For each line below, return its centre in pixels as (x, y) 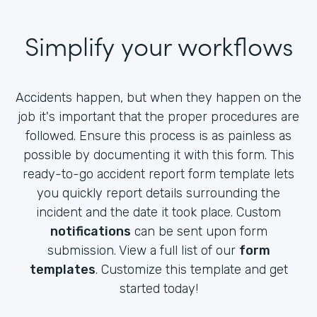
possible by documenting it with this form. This (158, 155)
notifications (90, 231)
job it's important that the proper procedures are (158, 116)
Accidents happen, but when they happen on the (158, 97)
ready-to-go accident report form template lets (158, 174)
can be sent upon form (199, 231)
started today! (158, 288)
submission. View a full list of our (143, 250)
